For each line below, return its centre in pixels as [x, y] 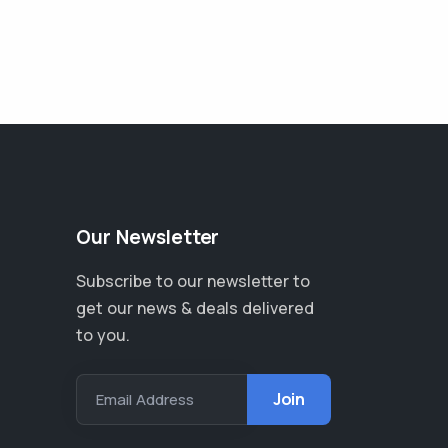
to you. [103, 335]
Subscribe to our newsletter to [193, 281]
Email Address [145, 400]
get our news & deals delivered [195, 308]
